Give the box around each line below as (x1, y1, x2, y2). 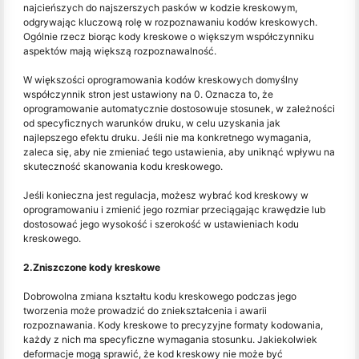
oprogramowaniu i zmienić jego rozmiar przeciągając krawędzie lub (23, 204, 325, 216)
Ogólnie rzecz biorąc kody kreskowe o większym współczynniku (23, 30, 314, 43)
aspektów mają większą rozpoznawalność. (23, 45, 216, 58)
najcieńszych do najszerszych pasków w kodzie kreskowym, (23, 2, 297, 14)
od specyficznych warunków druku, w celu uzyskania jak (23, 117, 280, 130)
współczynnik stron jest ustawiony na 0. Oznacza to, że (23, 88, 273, 101)
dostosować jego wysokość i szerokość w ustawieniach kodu (23, 218, 299, 231)
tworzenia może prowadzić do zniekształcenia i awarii (23, 305, 267, 317)
